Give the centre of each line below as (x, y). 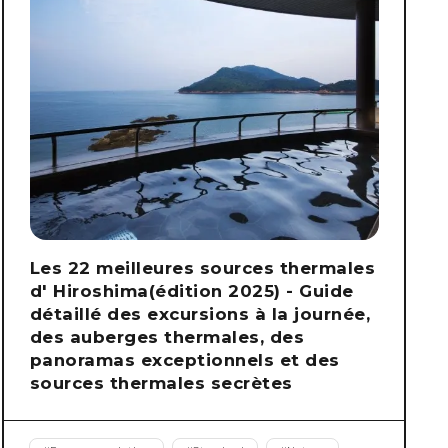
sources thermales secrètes (161, 382)
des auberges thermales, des (166, 336)
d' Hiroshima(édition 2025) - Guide (191, 290)
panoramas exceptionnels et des (184, 359)
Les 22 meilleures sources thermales (202, 267)
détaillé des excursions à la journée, (199, 313)
